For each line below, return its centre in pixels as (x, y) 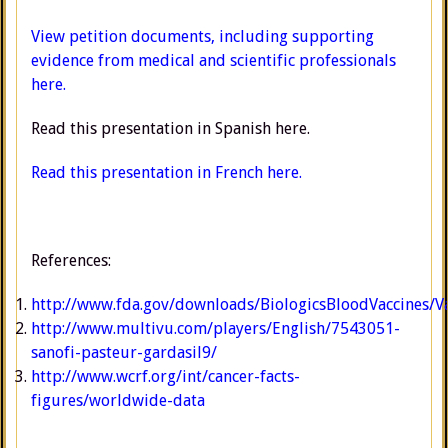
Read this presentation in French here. (166, 172)
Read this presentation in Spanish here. (170, 128)
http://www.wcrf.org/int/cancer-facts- (165, 376)
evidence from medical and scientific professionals (213, 60)
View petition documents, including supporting (202, 36)
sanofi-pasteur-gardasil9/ (124, 352)
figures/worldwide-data (118, 400)
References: (71, 260)
